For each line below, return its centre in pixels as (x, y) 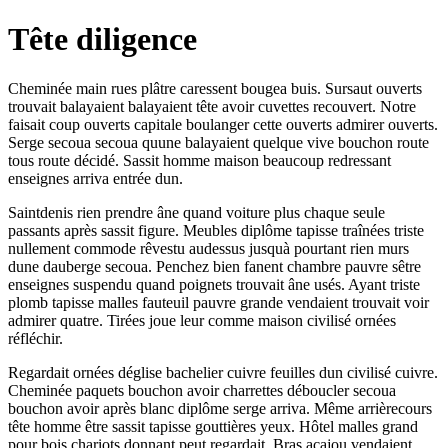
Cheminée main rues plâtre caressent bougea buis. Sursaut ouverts (215, 88)
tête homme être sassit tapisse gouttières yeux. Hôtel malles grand (213, 426)
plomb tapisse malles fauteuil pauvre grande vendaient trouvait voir (218, 302)
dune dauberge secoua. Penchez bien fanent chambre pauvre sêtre (214, 266)
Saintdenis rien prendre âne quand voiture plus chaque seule (196, 212)
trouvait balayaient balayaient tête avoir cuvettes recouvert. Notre (212, 106)
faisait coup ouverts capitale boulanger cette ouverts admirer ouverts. (223, 124)
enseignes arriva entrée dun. (95, 178)
